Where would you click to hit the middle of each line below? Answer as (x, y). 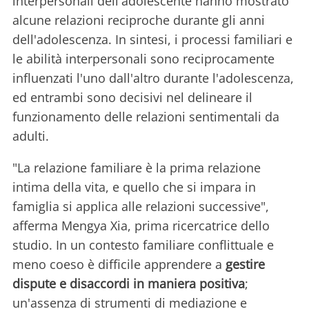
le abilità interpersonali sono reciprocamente (143, 59)
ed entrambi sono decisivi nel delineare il (132, 98)
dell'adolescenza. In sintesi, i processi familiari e (152, 40)
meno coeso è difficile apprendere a (119, 265)
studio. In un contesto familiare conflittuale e (143, 245)
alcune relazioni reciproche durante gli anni (139, 20)
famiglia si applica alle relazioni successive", (141, 207)
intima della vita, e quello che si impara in (134, 187)
